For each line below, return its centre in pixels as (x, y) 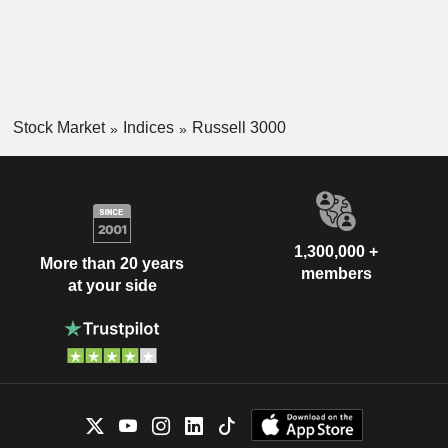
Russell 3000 (238, 127)
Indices (148, 127)
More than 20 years (112, 264)
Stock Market (58, 127)
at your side (112, 286)
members (336, 273)
